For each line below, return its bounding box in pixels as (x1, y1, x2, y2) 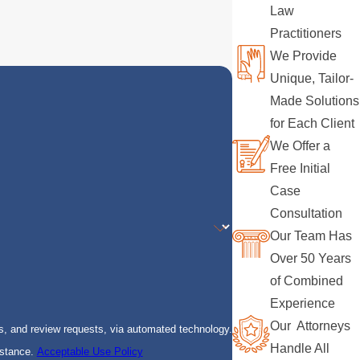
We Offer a (270, 139, 331, 153)
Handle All (270, 342, 330, 356)
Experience (270, 297, 336, 311)
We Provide (270, 49, 337, 63)
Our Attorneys (270, 319, 351, 333)
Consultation (270, 207, 343, 221)
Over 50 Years (270, 252, 352, 266)
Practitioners (270, 27, 346, 41)
